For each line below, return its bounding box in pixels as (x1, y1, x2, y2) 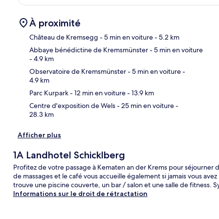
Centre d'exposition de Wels (29, 101, 115, 110)
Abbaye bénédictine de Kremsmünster (29, 45, 148, 54)
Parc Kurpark (29, 88, 68, 97)
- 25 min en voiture (115, 101, 174, 110)
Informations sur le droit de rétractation (13, 189, 148, 198)
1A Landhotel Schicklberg (13, 149, 125, 161)
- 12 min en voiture (68, 88, 126, 97)
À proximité (29, 17, 81, 29)
